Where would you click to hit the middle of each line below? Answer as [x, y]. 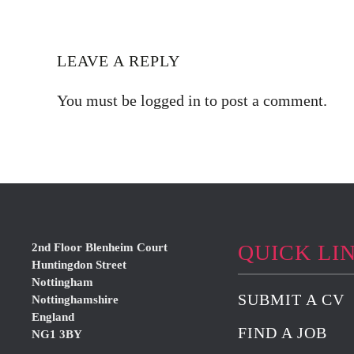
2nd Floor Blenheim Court [100, 247]
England [53, 317]
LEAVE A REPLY [119, 61]
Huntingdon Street [79, 265]
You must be [99, 100]
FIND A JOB [282, 332]
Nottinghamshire [75, 299]
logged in [171, 100]
